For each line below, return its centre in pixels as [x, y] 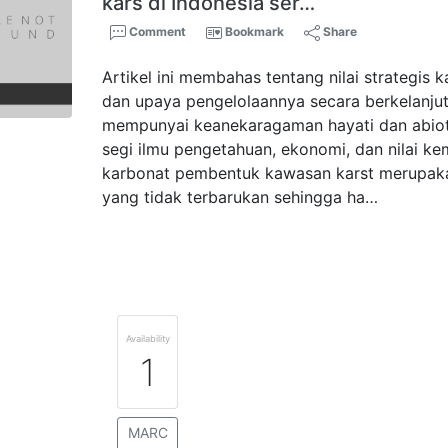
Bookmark [255, 31]
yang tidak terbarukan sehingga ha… [240, 197]
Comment [156, 31]
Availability [147, 338]
